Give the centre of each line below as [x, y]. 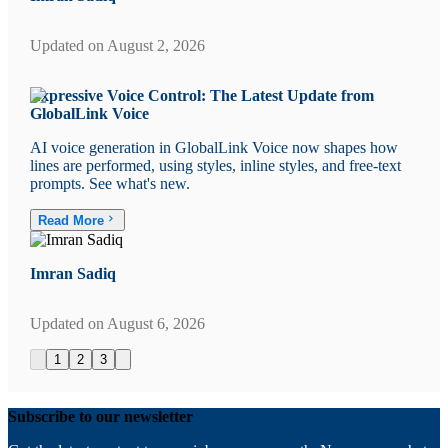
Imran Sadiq [72, 274]
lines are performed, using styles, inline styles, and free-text [215, 165]
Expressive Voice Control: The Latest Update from [201, 95]
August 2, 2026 [155, 45]
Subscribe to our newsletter [100, 416]
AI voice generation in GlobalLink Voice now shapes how [213, 147]
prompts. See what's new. [109, 183]
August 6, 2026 [155, 324]
